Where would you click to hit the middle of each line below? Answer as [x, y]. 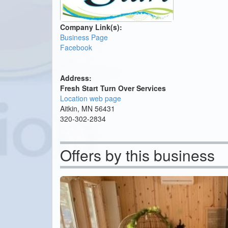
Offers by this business [137, 155]
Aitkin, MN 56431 [88, 109]
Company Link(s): [91, 27]
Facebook [76, 48]
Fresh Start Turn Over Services [113, 88]
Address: [76, 78]
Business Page [84, 37]
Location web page [91, 98]
